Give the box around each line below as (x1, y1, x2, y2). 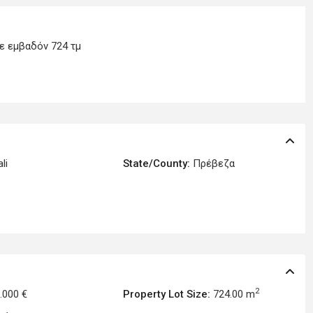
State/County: (123, 157, 190, 170)
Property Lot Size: (123, 288, 210, 301)
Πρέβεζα (193, 157, 235, 170)
